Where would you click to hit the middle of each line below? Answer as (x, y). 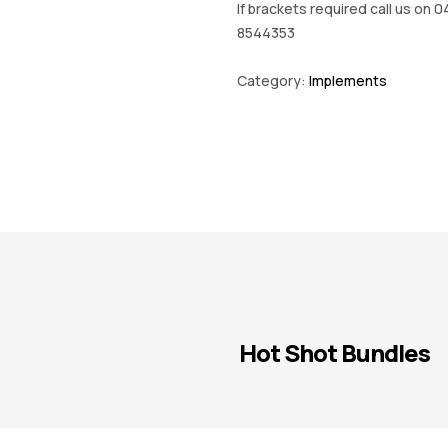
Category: (272, 80)
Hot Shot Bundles (334, 353)
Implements (347, 80)
